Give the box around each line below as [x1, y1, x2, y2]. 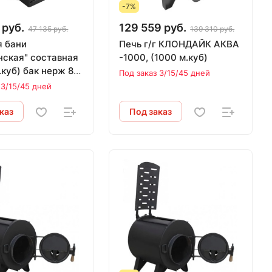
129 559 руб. [119, 21, 187, 34]
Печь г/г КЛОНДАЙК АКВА [119, 38, 240, 50]
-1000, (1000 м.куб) [119, 51, 208, 63]
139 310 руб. [190, 24, 235, 33]
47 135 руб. [28, 24, 69, 33]
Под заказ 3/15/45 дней [119, 67, 211, 78]
